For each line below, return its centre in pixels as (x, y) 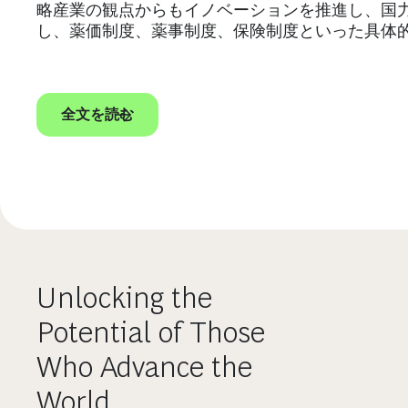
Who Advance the (144, 367)
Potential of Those (151, 332)
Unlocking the (124, 298)
